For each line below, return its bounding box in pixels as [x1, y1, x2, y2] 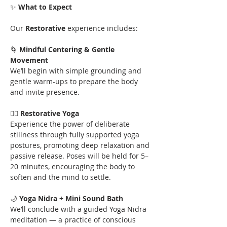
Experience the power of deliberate [10, 119, 132, 129]
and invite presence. [10, 87, 80, 97]
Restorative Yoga [20, 108, 79, 118]
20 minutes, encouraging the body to [10, 162, 137, 171]
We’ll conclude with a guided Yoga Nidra [10, 204, 148, 214]
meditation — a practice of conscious [10, 215, 138, 224]
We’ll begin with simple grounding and [10, 66, 143, 75]
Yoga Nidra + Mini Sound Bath [19, 194, 123, 203]
